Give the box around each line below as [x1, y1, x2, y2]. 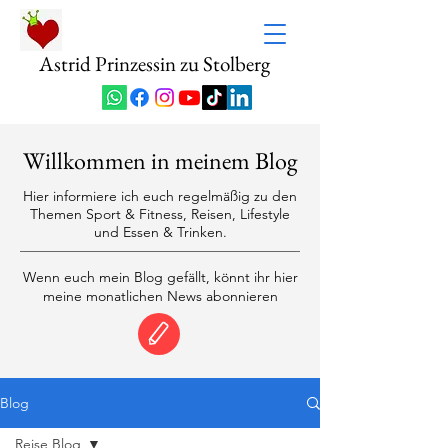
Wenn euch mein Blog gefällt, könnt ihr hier [22, 268, 298, 286]
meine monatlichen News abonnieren [42, 287, 278, 305]
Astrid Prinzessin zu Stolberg [38, 50, 270, 77]
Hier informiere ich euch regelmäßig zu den [23, 187, 297, 205]
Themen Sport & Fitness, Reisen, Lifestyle [30, 205, 290, 223]
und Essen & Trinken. [93, 223, 227, 241]
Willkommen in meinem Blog [23, 145, 297, 176]
